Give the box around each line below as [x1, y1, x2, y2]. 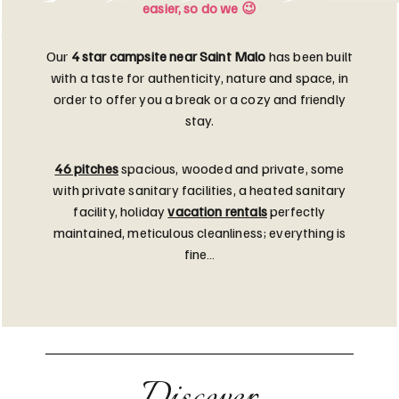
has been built [265, 46, 353, 65]
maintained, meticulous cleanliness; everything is [53, 223, 346, 241]
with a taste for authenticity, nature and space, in [50, 68, 349, 86]
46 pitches [54, 159, 118, 177]
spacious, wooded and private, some [118, 159, 345, 177]
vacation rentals [167, 201, 267, 220]
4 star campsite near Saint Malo [70, 46, 266, 65]
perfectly [266, 201, 326, 220]
